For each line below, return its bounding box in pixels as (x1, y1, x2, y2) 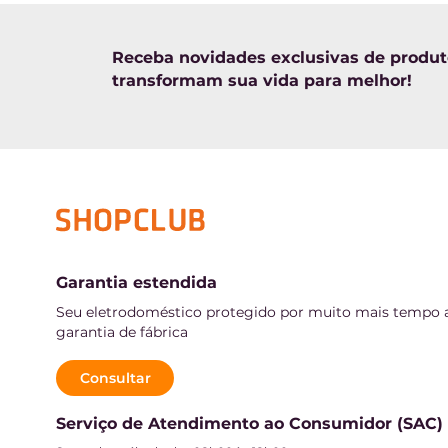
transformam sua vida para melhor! (112, 70, 412, 90)
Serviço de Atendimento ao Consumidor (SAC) (56, 414, 443, 434)
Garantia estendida (56, 273, 217, 293)
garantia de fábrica (56, 323, 188, 342)
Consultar (80, 369, 151, 388)
